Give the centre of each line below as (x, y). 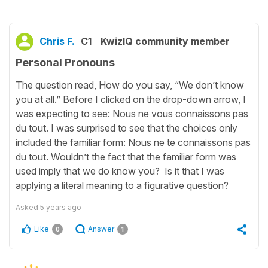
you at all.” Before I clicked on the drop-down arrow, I (131, 99)
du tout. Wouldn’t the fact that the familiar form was (126, 156)
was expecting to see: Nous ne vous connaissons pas (132, 113)
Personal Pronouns (65, 63)
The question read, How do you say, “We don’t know (130, 85)
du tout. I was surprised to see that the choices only (127, 128)
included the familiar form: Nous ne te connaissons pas (133, 142)
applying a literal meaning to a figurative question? (122, 185)
